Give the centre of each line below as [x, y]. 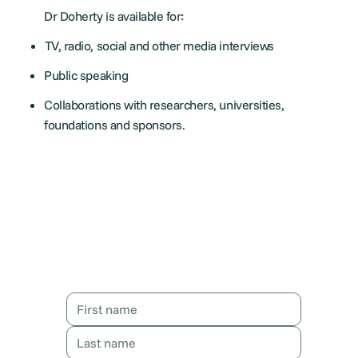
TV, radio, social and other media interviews [159, 45]
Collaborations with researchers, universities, [164, 104]
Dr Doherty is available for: [114, 16]
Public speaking [86, 75]
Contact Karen [169, 269]
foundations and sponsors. [115, 124]
